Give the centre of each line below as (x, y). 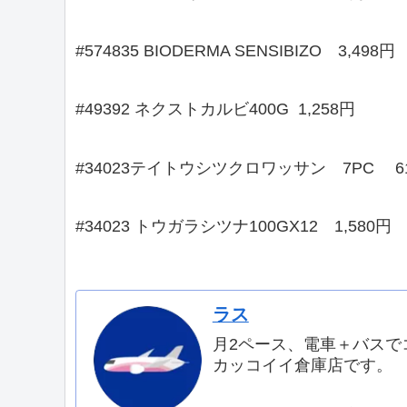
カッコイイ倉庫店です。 (302, 365)
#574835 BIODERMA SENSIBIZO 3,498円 (235, 51)
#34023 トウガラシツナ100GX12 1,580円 (233, 227)
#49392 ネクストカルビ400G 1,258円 (215, 109)
